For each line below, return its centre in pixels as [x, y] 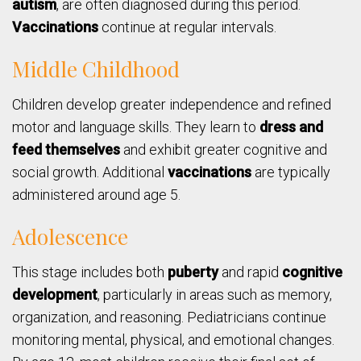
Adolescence [70, 237]
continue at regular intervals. [187, 27]
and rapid [250, 272]
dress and [291, 127]
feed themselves [66, 150]
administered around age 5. [96, 195]
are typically [291, 172]
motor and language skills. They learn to [136, 127]
